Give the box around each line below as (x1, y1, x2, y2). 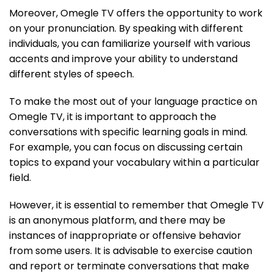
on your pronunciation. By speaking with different (9, 21, 243, 35)
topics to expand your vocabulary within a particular (9, 155, 260, 169)
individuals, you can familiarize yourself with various (9, 36, 250, 51)
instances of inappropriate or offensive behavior (9, 228, 241, 243)
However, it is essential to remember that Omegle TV (9, 197, 264, 212)
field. (9, 170, 31, 185)
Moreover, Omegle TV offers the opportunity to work (9, 5, 263, 20)
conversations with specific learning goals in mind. (9, 124, 247, 139)
